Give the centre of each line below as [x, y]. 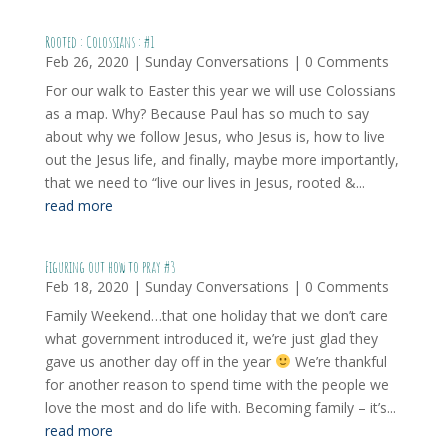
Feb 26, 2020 [86, 61]
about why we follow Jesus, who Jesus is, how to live [214, 136]
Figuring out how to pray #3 [110, 267]
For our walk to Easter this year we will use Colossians [220, 90]
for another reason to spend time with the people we [216, 384]
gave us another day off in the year [159, 361]
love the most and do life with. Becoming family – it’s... [220, 407]
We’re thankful [338, 361]
